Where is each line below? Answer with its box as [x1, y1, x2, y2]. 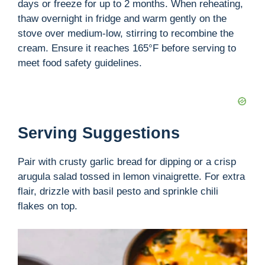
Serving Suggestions [18, 124, 180, 143]
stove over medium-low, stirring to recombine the [18, 27, 234, 39]
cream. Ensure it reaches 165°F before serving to [18, 42, 236, 54]
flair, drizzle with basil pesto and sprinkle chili [18, 186, 218, 198]
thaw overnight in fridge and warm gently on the [18, 12, 227, 24]
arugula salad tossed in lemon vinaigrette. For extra [18, 171, 245, 183]
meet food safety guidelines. [18, 57, 142, 69]
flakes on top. [18, 201, 77, 212]
